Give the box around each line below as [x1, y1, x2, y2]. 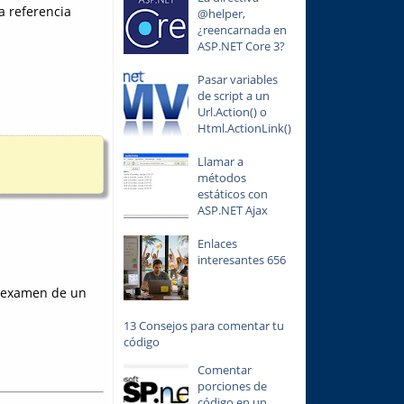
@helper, [197, 5, 245, 23]
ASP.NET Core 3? [197, 38, 285, 55]
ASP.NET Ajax [197, 202, 268, 219]
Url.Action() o [197, 104, 267, 121]
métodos [197, 170, 246, 187]
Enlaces [197, 235, 237, 252]
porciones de [197, 377, 267, 394]
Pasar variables [197, 71, 278, 88]
